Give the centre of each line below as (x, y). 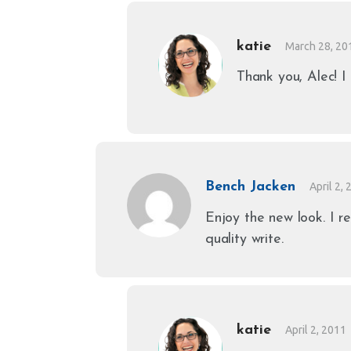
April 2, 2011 (316, 329)
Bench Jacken (250, 186)
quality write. (244, 239)
